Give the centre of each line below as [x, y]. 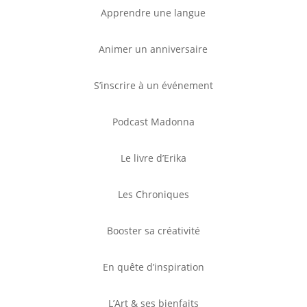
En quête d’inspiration [153, 267]
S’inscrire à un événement [153, 85]
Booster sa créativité [153, 230]
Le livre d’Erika [153, 158]
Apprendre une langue [153, 12]
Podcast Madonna [153, 121]
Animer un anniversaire [153, 49]
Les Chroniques [153, 194]
